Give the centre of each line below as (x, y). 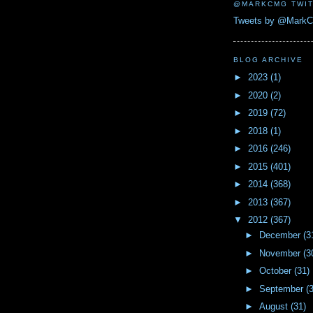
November (281, 253)
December (281, 235)
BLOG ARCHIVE (269, 60)
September (282, 289)
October (276, 271)
